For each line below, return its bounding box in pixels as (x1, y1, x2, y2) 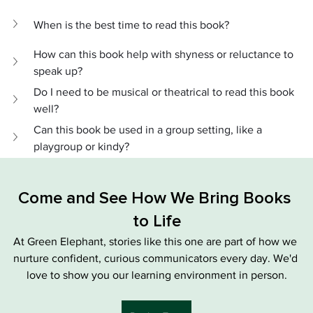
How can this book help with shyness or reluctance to (34, 48, 296, 61)
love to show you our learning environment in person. (26, 269, 287, 282)
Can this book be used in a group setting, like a (34, 124, 265, 136)
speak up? (34, 65, 82, 78)
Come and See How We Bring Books (17, 190, 296, 208)
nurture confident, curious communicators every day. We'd (13, 252, 300, 265)
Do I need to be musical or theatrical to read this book (34, 86, 297, 99)
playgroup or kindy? (34, 140, 129, 153)
